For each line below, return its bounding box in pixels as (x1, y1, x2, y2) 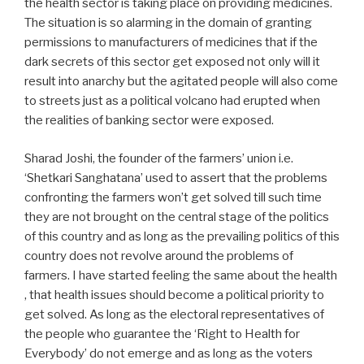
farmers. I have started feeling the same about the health (24, 267, 337, 283)
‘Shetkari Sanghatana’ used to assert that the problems (24, 170, 327, 185)
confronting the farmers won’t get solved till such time (24, 189, 322, 205)
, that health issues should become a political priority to (24, 287, 324, 302)
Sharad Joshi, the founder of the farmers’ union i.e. (24, 150, 293, 166)
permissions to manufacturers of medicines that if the (24, 35, 318, 50)
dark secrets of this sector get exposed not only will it (24, 54, 320, 70)
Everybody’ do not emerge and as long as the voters (24, 345, 313, 361)
